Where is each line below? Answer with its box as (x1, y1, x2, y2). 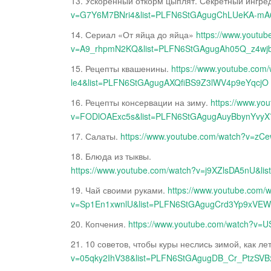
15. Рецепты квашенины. (71, 62, 171, 75)
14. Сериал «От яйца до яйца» (71, 28, 196, 41)
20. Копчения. (71, 218, 128, 230)
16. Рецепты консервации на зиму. (71, 96, 211, 109)
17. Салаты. (71, 130, 120, 143)
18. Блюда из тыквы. (71, 150, 151, 163)
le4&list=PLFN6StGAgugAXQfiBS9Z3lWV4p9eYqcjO (71, 76, 269, 89)
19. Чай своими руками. (71, 184, 168, 197)
